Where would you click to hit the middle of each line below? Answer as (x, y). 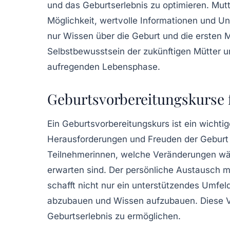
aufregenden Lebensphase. (104, 66)
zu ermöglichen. (147, 216)
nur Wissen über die (90, 36)
